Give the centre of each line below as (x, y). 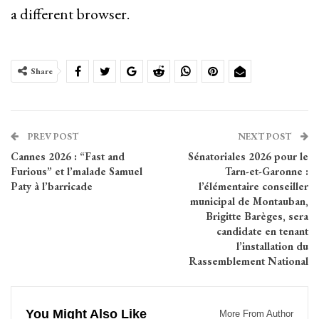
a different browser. (70, 14)
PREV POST (52, 137)
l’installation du (272, 246)
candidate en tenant (262, 231)
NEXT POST (266, 137)
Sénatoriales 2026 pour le (248, 157)
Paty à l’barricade (52, 187)
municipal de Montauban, (249, 202)
